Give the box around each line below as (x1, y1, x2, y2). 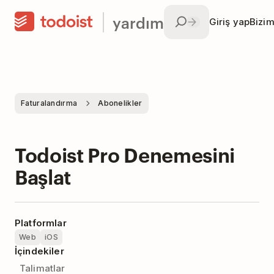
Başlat (15, 163, 72, 189)
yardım (113, 11, 164, 32)
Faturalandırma (21, 98, 78, 108)
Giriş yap (209, 16, 250, 28)
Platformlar (15, 217, 67, 229)
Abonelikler (98, 98, 143, 108)
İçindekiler (15, 245, 64, 257)
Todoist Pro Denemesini (15, 141, 235, 167)
